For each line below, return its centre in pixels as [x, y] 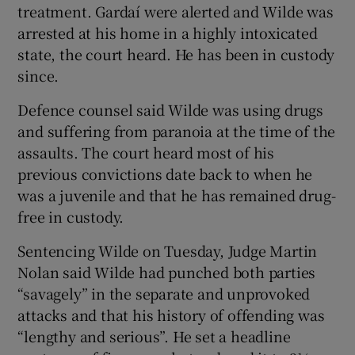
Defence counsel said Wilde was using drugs [171, 109]
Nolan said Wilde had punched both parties [167, 271]
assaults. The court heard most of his [146, 152]
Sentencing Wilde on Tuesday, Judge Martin [168, 250]
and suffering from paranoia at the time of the [177, 130]
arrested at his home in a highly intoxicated [168, 32]
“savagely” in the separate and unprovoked [164, 293]
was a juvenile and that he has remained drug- [177, 195]
